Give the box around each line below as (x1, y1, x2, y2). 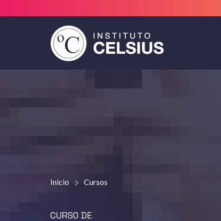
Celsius (50, 51, 100, 70)
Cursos (84, 177, 108, 186)
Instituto (50, 27, 112, 46)
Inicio (50, 177, 69, 186)
